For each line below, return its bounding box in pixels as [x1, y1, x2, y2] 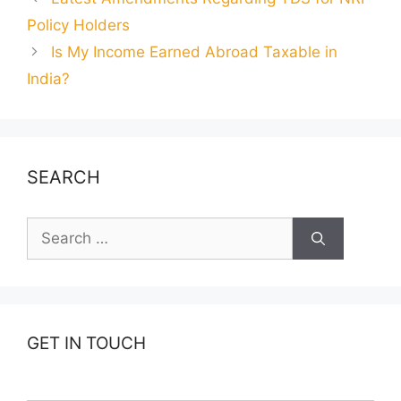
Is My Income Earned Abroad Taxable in [51, 43, 338, 62]
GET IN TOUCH [27, 333, 146, 354]
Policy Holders [27, 16, 130, 35]
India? [27, 70, 70, 89]
